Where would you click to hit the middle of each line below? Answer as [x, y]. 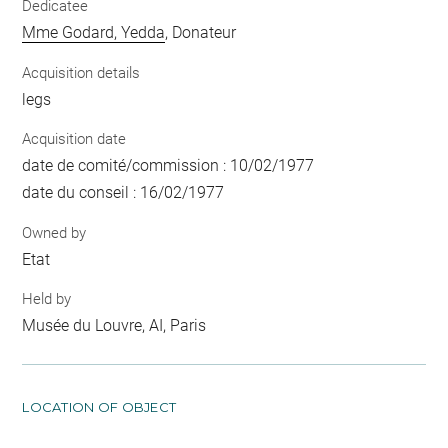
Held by [47, 299]
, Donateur [201, 33]
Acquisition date [74, 139]
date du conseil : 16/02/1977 [123, 193]
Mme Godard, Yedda [94, 33]
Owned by [54, 232]
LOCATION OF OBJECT [99, 407]
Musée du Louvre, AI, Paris [114, 326]
